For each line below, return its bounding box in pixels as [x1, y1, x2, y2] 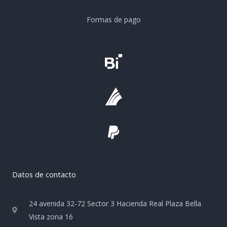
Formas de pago [86, 14, 141, 24]
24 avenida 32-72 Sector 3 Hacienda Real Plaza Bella [29, 198, 202, 208]
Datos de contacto [12, 169, 76, 179]
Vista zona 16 [29, 211, 73, 221]
